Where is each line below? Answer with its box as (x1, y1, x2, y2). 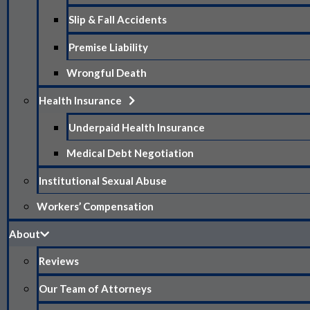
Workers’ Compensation (37, 199, 154, 212)
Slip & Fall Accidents (69, 12, 167, 26)
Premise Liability (69, 40, 148, 53)
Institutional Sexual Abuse (39, 174, 167, 187)
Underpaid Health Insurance (69, 120, 205, 134)
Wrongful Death (66, 66, 147, 79)
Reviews (39, 254, 79, 267)
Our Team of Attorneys (39, 282, 152, 295)
